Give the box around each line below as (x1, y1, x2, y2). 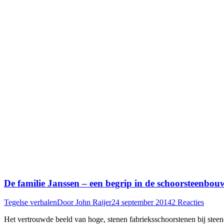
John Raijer (75, 198, 111, 207)
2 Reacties (171, 198, 204, 207)
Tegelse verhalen (4, 198, 57, 207)
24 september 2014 (111, 198, 171, 207)
